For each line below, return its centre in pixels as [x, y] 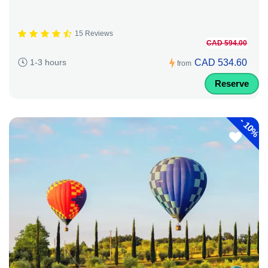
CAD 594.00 [227, 43]
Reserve [232, 83]
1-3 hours [48, 63]
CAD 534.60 [221, 62]
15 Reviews [94, 34]
